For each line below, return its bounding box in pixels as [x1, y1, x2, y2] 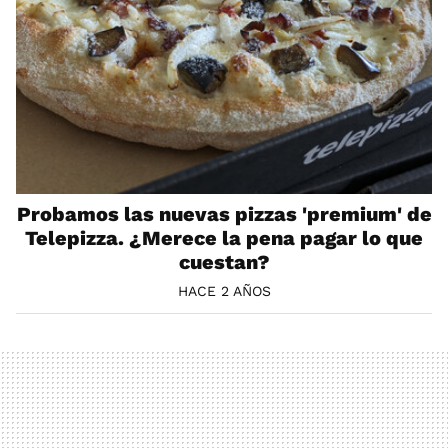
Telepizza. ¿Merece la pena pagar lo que [25, 225, 423, 250]
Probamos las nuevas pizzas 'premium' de [16, 201, 432, 226]
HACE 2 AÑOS [177, 283, 271, 300]
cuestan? [178, 249, 270, 274]
